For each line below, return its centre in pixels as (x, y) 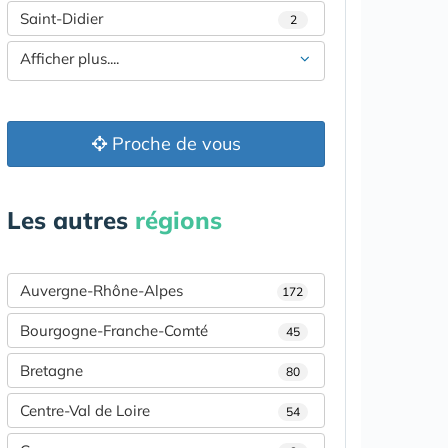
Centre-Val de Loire (85, 410)
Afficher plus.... (69, 58)
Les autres (71, 220)
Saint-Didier (61, 18)
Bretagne (51, 370)
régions (178, 220)
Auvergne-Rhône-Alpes (101, 290)
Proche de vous (173, 143)
